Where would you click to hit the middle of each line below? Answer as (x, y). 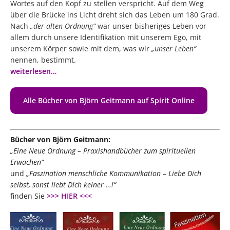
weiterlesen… (33, 71)
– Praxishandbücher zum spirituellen (136, 150)
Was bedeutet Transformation (166, 139)
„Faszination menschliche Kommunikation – (97, 173)
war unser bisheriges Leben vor (151, 26)
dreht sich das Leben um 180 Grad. (158, 14)
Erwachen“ (27, 162)
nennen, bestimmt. (44, 60)
